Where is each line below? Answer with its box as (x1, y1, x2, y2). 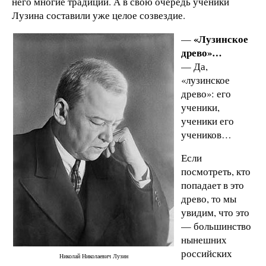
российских (181, 246, 232, 261)
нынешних (181, 233, 227, 247)
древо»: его (181, 86, 231, 100)
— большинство (181, 219, 251, 233)
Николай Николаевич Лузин (59, 251, 128, 260)
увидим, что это (181, 205, 249, 220)
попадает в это (181, 178, 244, 192)
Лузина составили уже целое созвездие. (12, 8, 185, 22)
